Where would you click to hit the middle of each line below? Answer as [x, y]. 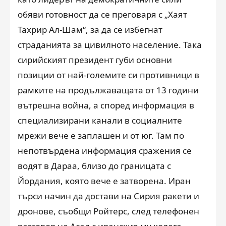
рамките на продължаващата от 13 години [108, 90]
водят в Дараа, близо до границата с [94, 165]
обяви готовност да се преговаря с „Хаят [102, 14]
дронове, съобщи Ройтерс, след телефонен [108, 211]
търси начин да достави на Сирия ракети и [108, 196]
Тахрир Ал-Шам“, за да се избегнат [90, 29]
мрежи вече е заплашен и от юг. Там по [101, 135]
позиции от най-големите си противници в [108, 75]
